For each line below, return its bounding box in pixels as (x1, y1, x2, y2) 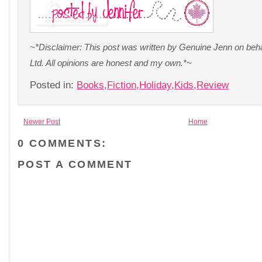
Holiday (139, 80, 171, 91)
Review (196, 80, 229, 91)
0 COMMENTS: (18, 137, 107, 149)
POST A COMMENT (18, 158, 133, 170)
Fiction (107, 80, 136, 91)
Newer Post (23, 118, 60, 126)
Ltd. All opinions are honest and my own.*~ (30, 58, 192, 68)
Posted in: (30, 80, 77, 91)
